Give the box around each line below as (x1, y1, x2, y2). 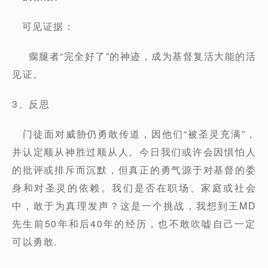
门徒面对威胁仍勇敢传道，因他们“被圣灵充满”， (12, 127, 256, 141)
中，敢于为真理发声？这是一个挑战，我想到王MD (12, 199, 256, 212)
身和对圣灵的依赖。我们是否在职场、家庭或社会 (12, 181, 256, 194)
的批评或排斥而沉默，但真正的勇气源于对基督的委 (12, 163, 256, 176)
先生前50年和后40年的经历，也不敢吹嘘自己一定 (12, 217, 256, 230)
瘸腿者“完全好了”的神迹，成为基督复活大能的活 (12, 49, 256, 63)
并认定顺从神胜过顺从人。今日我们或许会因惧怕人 (12, 145, 256, 159)
